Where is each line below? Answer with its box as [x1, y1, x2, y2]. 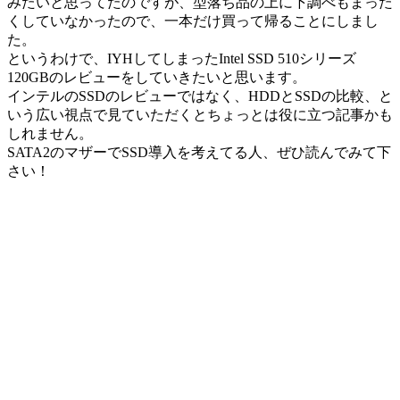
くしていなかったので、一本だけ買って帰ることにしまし [7, 12, 379, 29]
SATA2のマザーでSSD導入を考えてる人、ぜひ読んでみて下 [7, 144, 391, 160]
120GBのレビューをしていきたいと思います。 [7, 69, 306, 85]
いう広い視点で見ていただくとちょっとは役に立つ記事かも [7, 106, 393, 122]
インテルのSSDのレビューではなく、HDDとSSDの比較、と [7, 87, 393, 104]
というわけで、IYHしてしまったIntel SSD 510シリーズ [7, 50, 356, 66]
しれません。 [7, 125, 93, 141]
